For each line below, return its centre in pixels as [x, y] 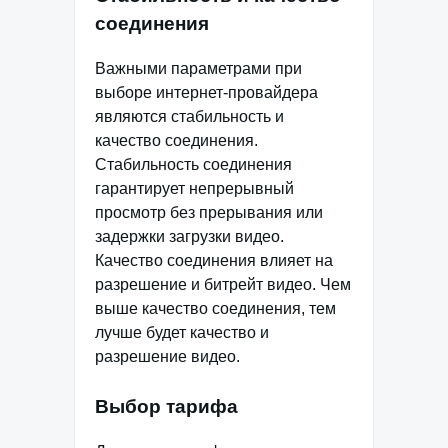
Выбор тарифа [166, 407]
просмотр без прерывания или [209, 213]
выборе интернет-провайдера [206, 93]
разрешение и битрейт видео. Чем [223, 285]
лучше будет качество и [182, 333]
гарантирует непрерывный [194, 189]
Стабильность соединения [193, 165]
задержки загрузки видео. [189, 237]
